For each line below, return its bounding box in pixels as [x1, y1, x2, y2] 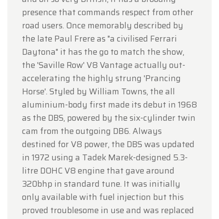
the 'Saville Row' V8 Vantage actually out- [22, 59, 185, 72]
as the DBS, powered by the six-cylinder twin [22, 111, 196, 125]
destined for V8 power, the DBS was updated [22, 138, 195, 151]
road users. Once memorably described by [22, 19, 183, 32]
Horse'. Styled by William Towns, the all [22, 85, 175, 98]
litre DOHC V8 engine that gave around [22, 164, 175, 177]
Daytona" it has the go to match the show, [22, 45, 184, 59]
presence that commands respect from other [22, 6, 194, 19]
